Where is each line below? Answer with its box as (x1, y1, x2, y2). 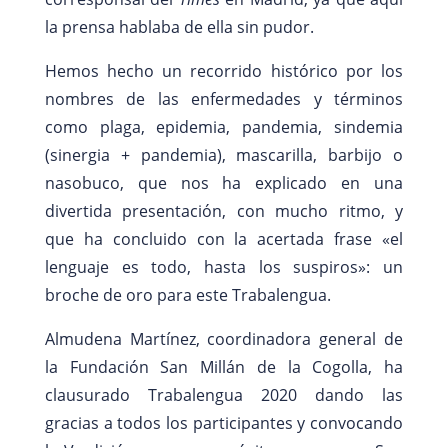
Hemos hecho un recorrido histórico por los (44, 59, 404, 82)
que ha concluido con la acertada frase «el (44, 227, 404, 250)
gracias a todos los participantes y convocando (44, 411, 404, 434)
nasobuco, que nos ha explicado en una (44, 171, 404, 194)
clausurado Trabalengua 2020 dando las (44, 383, 404, 406)
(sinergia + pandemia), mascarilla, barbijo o (44, 143, 404, 166)
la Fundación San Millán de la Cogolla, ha (44, 355, 404, 378)
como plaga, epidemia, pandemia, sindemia (44, 115, 404, 138)
